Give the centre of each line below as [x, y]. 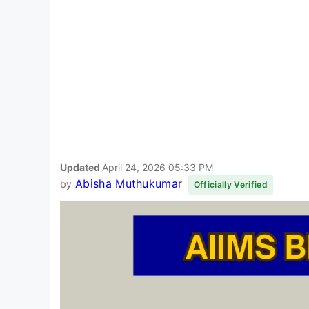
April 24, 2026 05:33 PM [158, 167]
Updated [81, 167]
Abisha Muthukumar [129, 183]
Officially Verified [230, 184]
